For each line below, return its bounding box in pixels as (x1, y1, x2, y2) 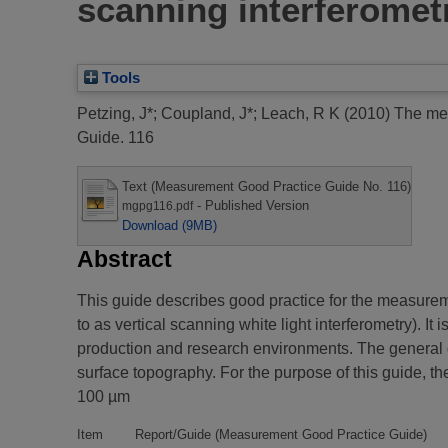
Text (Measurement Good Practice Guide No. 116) (122, 178, 411, 194)
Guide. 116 (77, 128, 154, 146)
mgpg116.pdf (122, 199, 193, 212)
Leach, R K (261, 104, 340, 122)
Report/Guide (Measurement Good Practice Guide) (135, 426, 427, 442)
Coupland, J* (161, 104, 253, 122)
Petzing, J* (77, 104, 153, 122)
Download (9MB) (122, 217, 217, 233)
